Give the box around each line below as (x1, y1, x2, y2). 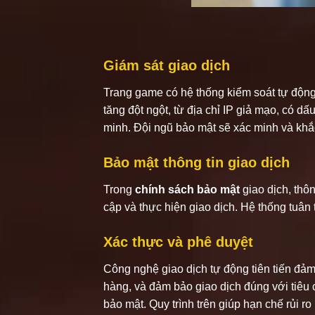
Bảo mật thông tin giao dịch (103, 154, 290, 170)
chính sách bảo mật (135, 183, 240, 195)
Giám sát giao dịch (103, 57, 230, 73)
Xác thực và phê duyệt (103, 233, 253, 250)
